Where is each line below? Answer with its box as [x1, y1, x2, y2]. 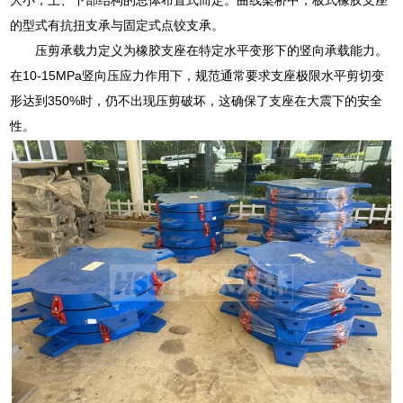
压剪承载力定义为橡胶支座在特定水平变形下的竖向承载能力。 [35, 42, 389, 58]
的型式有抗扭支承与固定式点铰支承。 [10, 17, 225, 32]
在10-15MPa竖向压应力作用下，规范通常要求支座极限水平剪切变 [10, 67, 385, 83]
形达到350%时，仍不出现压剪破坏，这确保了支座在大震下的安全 [10, 93, 383, 108]
